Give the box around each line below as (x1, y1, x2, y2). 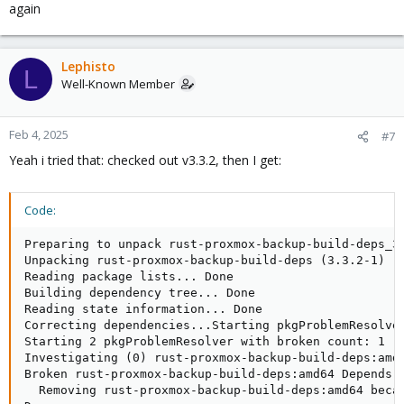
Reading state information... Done (24, 302, 262, 316)
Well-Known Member (61, 76, 175, 92)
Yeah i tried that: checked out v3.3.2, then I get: (9, 151, 281, 169)
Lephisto (61, 58, 115, 75)
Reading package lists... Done (24, 270, 234, 283)
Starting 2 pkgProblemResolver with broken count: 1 (24, 335, 385, 348)
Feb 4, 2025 (9, 126, 69, 142)
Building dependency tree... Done (24, 286, 255, 299)
